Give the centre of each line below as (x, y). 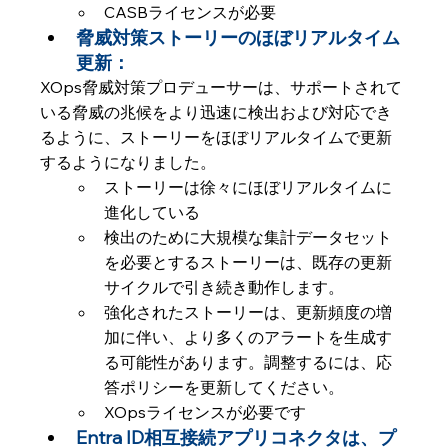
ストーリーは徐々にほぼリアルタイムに (248, 187)
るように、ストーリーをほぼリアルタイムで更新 (216, 137)
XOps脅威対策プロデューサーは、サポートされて (221, 87)
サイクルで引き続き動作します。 (224, 287)
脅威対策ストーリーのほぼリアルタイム (238, 37)
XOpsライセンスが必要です (205, 412)
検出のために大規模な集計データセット (248, 237)
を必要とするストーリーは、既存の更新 (248, 262)
